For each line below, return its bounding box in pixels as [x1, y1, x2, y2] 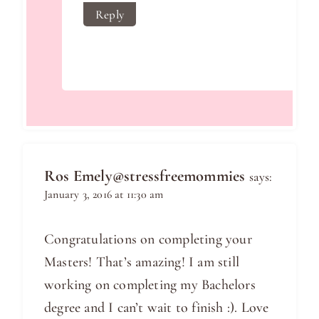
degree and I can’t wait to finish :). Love [44, 299, 269, 317]
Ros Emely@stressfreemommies [44, 166, 246, 186]
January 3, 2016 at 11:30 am [44, 187, 164, 202]
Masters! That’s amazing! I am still [44, 253, 239, 271]
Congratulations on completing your [44, 231, 252, 249]
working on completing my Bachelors [44, 276, 256, 294]
